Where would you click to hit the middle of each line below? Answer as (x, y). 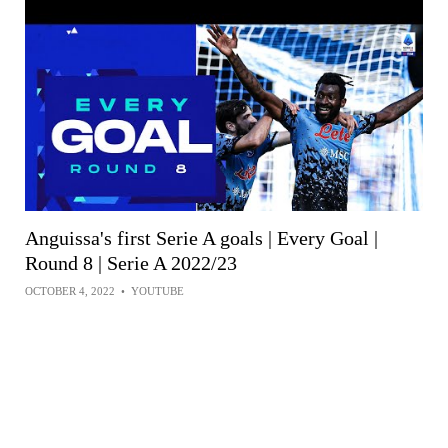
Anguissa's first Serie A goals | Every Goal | (201, 238)
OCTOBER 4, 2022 (70, 291)
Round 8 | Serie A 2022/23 (131, 263)
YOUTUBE (157, 291)
